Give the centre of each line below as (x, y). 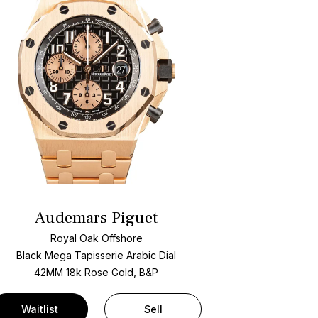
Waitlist (39, 309)
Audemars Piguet (97, 218)
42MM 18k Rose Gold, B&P (97, 272)
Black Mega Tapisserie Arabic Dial (97, 255)
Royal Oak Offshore (96, 238)
